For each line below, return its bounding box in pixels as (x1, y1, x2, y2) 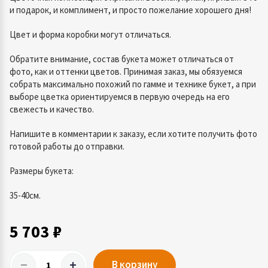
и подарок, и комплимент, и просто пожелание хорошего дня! (10, 4, 251, 16)
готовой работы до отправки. (10, 141, 124, 152)
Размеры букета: (10, 165, 74, 176)
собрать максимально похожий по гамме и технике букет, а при (10, 78, 256, 90)
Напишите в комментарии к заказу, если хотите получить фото (10, 128, 257, 139)
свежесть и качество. (10, 103, 94, 115)
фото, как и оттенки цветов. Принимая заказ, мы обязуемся (10, 66, 242, 77)
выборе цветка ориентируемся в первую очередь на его (10, 91, 230, 102)
